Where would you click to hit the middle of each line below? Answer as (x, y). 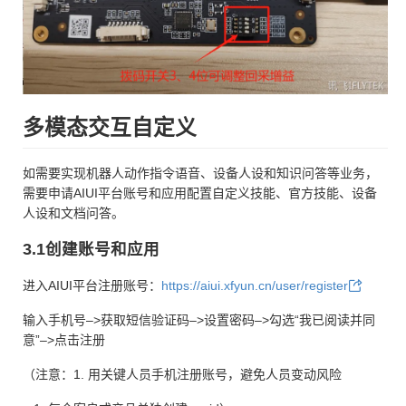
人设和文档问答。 (73, 213)
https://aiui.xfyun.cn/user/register (255, 286)
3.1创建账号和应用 (91, 250)
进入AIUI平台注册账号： (92, 286)
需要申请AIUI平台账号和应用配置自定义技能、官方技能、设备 (200, 193)
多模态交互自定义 (110, 128)
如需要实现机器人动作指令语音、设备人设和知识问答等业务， (200, 173)
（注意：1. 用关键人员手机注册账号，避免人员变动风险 (182, 375)
